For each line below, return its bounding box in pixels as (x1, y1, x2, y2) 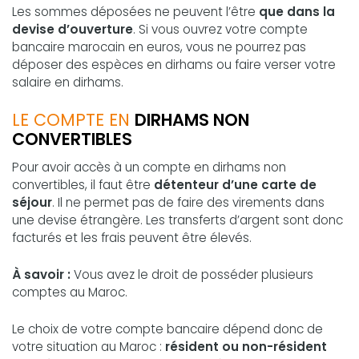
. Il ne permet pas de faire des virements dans (52, 194, 325, 212)
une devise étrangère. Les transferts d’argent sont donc (12, 212, 343, 229)
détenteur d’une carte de (154, 176, 317, 194)
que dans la (259, 2, 335, 20)
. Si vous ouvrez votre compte (133, 20, 308, 38)
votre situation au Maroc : (12, 338, 165, 356)
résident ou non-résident (165, 338, 327, 356)
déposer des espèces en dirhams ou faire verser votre (12, 55, 336, 73)
